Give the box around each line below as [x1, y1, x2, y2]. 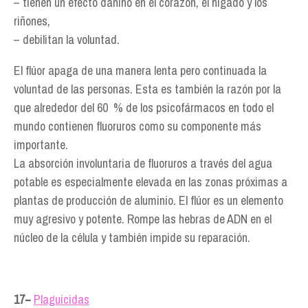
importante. [14, 136, 68, 153]
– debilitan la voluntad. [14, 31, 120, 48]
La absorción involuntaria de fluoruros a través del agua [14, 155, 272, 172]
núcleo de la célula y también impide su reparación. [14, 229, 250, 246]
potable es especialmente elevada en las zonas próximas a [14, 173, 287, 190]
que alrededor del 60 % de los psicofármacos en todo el [14, 99, 274, 116]
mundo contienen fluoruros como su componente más [14, 118, 261, 135]
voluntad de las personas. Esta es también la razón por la [14, 80, 281, 98]
